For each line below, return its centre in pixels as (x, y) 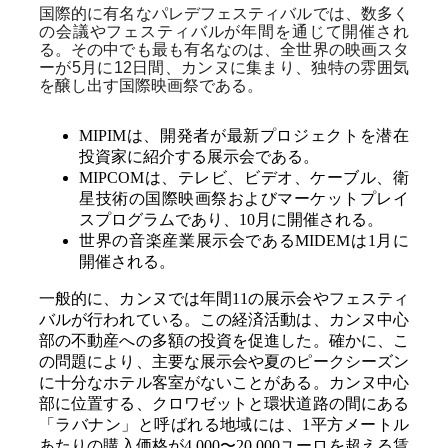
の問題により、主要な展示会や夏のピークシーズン (224, 361)
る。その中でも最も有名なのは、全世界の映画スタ (224, 49)
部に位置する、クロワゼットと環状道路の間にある (224, 403)
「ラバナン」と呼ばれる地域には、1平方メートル (224, 424)
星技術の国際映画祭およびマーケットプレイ (244, 198)
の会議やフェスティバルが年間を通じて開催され (224, 31)
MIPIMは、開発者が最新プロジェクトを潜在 (244, 135)
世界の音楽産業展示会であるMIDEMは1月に (244, 240)
